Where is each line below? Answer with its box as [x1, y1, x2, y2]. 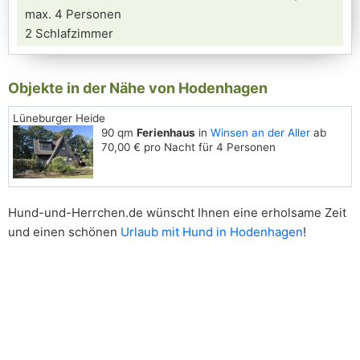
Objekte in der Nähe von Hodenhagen [8, 80, 268, 96]
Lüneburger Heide [13, 112, 105, 125]
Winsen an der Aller [211, 126, 310, 139]
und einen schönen [8, 224, 121, 239]
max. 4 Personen [25, 6, 121, 22]
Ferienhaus [137, 126, 195, 139]
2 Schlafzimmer [25, 26, 113, 41]
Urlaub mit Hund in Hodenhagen [121, 224, 303, 239]
